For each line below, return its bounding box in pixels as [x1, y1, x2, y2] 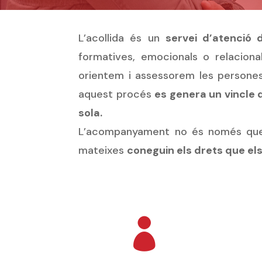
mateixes [78, 143, 127, 158]
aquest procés [78, 87, 155, 102]
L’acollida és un [78, 31, 166, 46]
